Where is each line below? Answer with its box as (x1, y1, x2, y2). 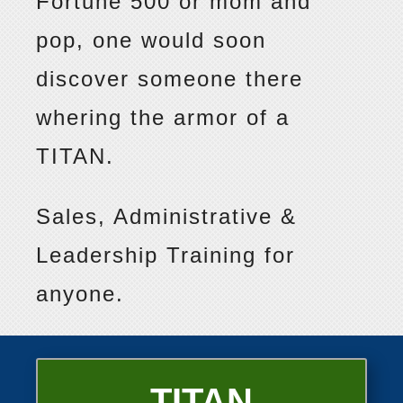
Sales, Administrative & (36, 204, 298, 229)
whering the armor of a (36, 105, 291, 130)
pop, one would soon (36, 28, 267, 53)
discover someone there (36, 67, 304, 92)
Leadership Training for (36, 243, 296, 268)
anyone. (36, 282, 125, 307)
